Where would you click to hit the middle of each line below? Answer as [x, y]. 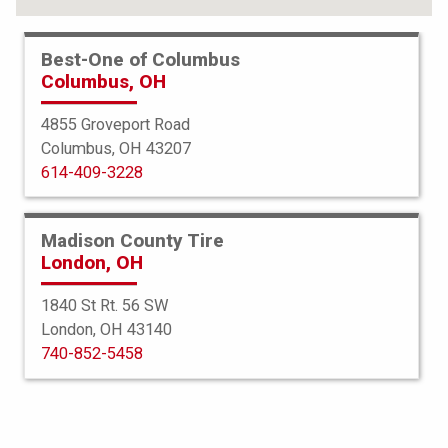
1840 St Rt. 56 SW [105, 305]
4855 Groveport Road [115, 124]
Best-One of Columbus [140, 59]
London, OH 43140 [106, 329]
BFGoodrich [224, 351]
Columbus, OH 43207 [116, 148]
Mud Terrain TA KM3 [224, 376]
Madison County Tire [132, 240]
